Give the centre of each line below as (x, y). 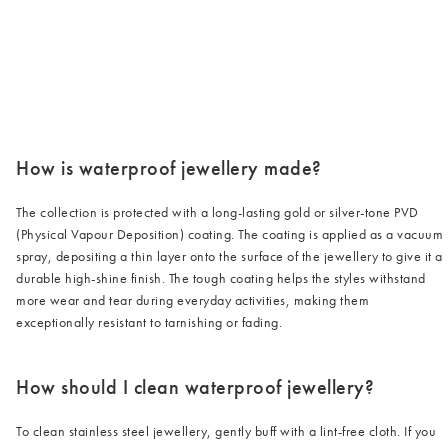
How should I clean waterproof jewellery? (195, 386)
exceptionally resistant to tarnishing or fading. (149, 321)
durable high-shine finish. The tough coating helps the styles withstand (221, 277)
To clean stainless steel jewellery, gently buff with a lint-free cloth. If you (226, 430)
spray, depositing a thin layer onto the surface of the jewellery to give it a (229, 255)
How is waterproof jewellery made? (169, 167)
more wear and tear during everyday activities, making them (192, 299)
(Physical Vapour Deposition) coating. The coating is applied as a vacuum (229, 233)
